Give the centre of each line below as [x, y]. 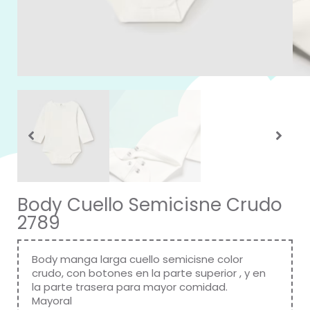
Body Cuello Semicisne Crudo [150, 204]
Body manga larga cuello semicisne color [137, 259]
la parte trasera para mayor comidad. [130, 286]
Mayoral [52, 300]
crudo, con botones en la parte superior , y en [149, 273]
